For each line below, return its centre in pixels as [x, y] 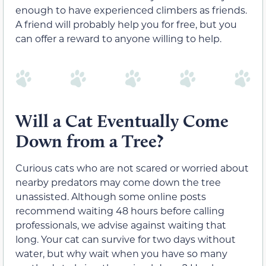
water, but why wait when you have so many [121, 253]
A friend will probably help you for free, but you [126, 24]
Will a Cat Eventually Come [122, 121]
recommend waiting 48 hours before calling [120, 210]
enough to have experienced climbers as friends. [131, 10]
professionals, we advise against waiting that [121, 224]
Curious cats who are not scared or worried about [132, 167]
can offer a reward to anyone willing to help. [118, 39]
